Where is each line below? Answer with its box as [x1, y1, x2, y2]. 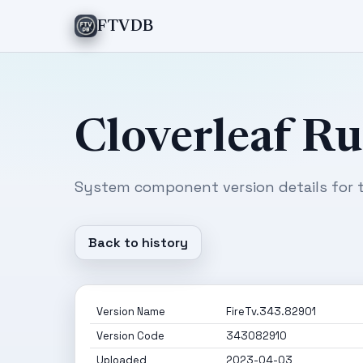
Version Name [96, 305, 165, 318]
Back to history [88, 234, 188, 251]
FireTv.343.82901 [226, 305, 316, 318]
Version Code [96, 329, 164, 343]
